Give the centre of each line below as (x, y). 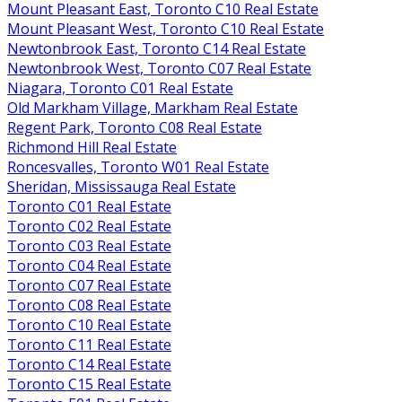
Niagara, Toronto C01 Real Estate (120, 87)
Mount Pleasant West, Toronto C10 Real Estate (166, 28)
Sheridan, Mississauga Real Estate (122, 186)
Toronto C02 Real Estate (89, 226)
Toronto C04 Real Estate (89, 265)
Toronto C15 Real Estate (89, 384)
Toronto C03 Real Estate (89, 245)
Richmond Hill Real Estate (92, 147)
